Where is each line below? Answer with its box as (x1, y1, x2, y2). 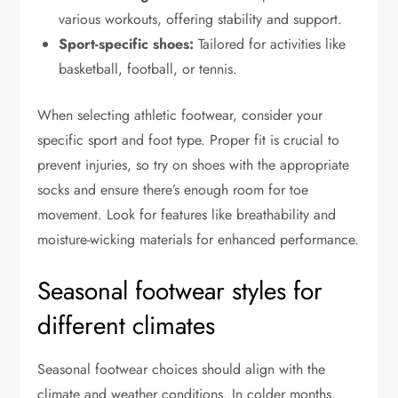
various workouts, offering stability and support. (59, 8, 343, 29)
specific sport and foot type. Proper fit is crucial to (37, 129, 340, 150)
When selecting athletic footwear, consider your (37, 104, 323, 125)
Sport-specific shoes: (59, 33, 195, 54)
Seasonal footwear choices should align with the (37, 358, 326, 379)
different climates (37, 306, 216, 344)
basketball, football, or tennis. (59, 58, 238, 79)
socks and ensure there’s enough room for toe (37, 179, 309, 200)
